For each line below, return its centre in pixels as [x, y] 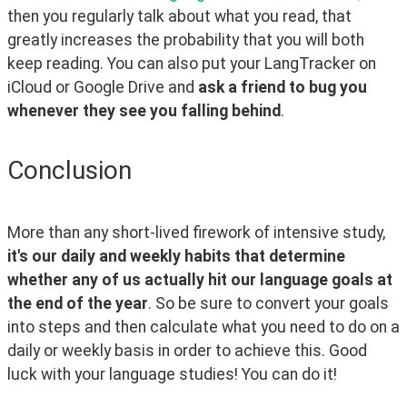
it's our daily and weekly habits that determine [176, 256]
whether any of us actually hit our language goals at [200, 279]
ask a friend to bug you [283, 88]
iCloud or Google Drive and [103, 88]
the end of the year [78, 303]
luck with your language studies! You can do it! [172, 374]
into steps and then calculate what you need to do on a [203, 327]
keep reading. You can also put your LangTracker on [192, 64]
